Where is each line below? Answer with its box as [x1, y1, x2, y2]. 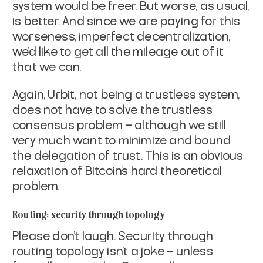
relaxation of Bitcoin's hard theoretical [12, 165, 222, 177]
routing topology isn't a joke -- [12, 245, 174, 258]
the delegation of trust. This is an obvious [12, 150, 244, 162]
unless [176, 245, 213, 258]
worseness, [12, 31, 76, 43]
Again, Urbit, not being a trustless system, [12, 89, 240, 101]
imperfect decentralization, [79, 31, 231, 43]
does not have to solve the [12, 104, 160, 116]
